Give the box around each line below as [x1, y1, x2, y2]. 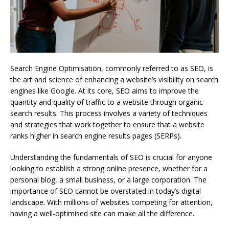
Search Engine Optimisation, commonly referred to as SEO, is [10, 63, 213, 74]
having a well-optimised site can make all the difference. [10, 209, 194, 219]
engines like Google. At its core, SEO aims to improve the [10, 86, 199, 96]
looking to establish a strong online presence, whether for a [10, 164, 208, 174]
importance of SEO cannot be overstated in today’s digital [10, 186, 201, 196]
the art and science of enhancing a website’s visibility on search [10, 75, 218, 85]
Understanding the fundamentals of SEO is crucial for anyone [10, 152, 212, 163]
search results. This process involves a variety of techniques [10, 108, 208, 119]
